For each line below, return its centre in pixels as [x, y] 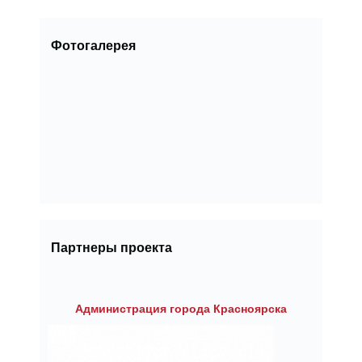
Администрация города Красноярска [181, 309]
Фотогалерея [93, 46]
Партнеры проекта [112, 248]
